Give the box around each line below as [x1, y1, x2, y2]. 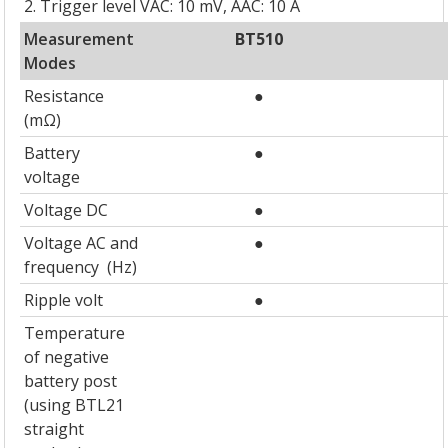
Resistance [24, 85, 105, 108]
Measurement [24, 28, 135, 51]
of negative [24, 346, 110, 369]
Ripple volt [24, 289, 104, 312]
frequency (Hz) [24, 256, 138, 279]
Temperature [24, 322, 126, 345]
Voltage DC [24, 199, 109, 222]
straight [24, 418, 85, 441]
